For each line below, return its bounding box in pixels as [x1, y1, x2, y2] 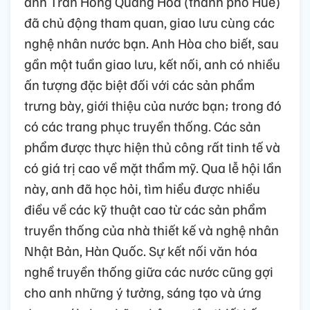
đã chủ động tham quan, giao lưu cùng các [24, 13, 275, 32]
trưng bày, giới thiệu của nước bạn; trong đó [24, 96, 282, 115]
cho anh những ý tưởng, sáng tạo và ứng [24, 283, 262, 302]
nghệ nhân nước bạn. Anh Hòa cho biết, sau [24, 34, 279, 53]
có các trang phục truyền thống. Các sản [24, 117, 261, 136]
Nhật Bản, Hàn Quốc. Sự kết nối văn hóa [24, 241, 257, 260]
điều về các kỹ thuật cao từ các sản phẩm [24, 200, 266, 219]
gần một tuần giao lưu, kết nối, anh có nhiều [24, 55, 280, 73]
